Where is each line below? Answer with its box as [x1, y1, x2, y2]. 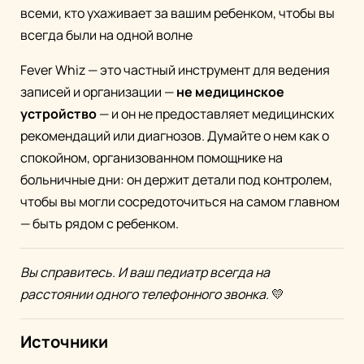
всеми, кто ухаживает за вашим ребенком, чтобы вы [20, 4, 335, 23]
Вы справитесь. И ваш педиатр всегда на [20, 263, 270, 282]
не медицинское [176, 83, 284, 102]
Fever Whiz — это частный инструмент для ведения [20, 61, 330, 80]
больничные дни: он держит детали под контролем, [20, 171, 332, 189]
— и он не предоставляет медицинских [97, 105, 334, 123]
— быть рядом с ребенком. [20, 214, 179, 233]
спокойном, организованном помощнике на [20, 149, 283, 167]
